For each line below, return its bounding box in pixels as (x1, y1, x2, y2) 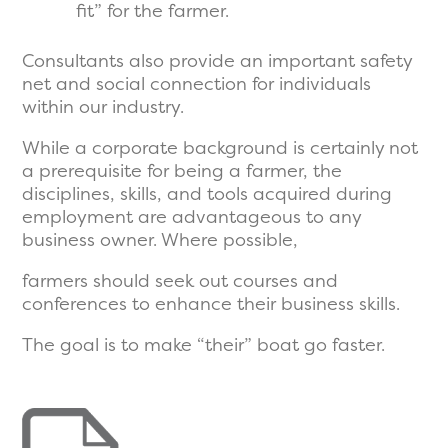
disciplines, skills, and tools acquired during (22, 182, 392, 206)
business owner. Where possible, (22, 228, 298, 252)
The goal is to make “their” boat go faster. (22, 333, 385, 357)
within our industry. (22, 95, 184, 119)
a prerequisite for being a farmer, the (22, 159, 342, 183)
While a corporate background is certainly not (22, 136, 418, 160)
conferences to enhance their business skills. (22, 292, 400, 316)
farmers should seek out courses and (22, 269, 338, 293)
